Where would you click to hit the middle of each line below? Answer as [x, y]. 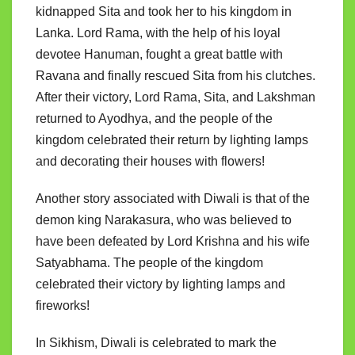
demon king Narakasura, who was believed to [164, 220]
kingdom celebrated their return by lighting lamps [172, 140]
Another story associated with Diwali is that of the [173, 199]
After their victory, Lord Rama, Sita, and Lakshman [176, 97]
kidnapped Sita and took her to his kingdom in [164, 12]
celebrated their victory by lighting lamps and [160, 284]
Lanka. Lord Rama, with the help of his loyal [158, 33]
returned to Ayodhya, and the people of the [154, 119]
